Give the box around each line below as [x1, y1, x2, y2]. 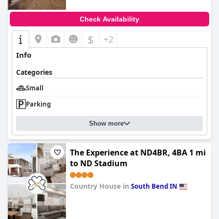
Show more [89, 120, 124, 127]
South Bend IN [131, 182, 177, 191]
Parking [26, 100, 51, 109]
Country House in [70, 181, 131, 191]
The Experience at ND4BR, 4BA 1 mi [70, 147, 206, 158]
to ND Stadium [70, 158, 128, 169]
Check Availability [80, 15, 139, 23]
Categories [16, 67, 52, 77]
